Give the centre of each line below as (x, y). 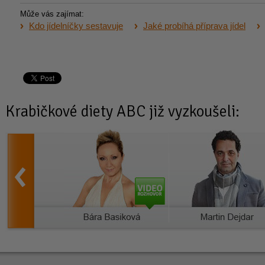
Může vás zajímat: (52, 14)
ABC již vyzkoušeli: (176, 111)
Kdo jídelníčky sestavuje (76, 26)
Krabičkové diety (59, 111)
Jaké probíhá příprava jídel (194, 26)
